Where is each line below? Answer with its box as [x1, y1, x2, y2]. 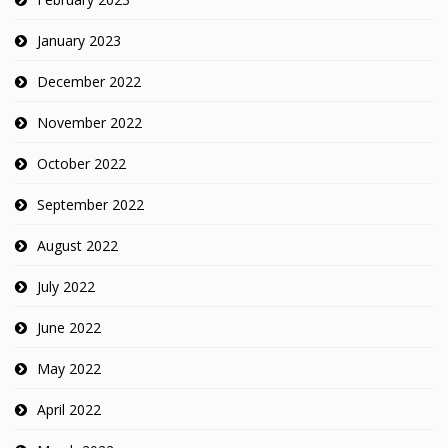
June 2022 [37, 317, 101, 337]
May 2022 [37, 358, 101, 378]
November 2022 [37, 112, 142, 132]
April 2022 [37, 399, 101, 419]
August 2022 [37, 235, 118, 255]
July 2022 [37, 276, 95, 296]
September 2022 [37, 194, 144, 214]
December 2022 [37, 71, 141, 91]
